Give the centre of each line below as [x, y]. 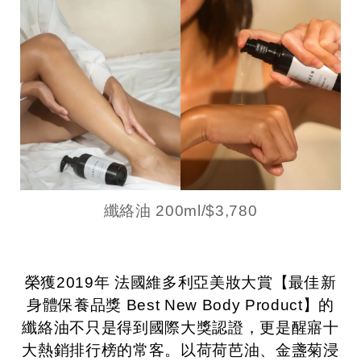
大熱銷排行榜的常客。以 [109, 351]
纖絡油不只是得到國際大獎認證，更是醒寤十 [180, 328]
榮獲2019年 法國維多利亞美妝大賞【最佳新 [180, 283]
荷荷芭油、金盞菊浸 [268, 351]
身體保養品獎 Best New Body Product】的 [180, 305]
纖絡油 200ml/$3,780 [180, 211]
